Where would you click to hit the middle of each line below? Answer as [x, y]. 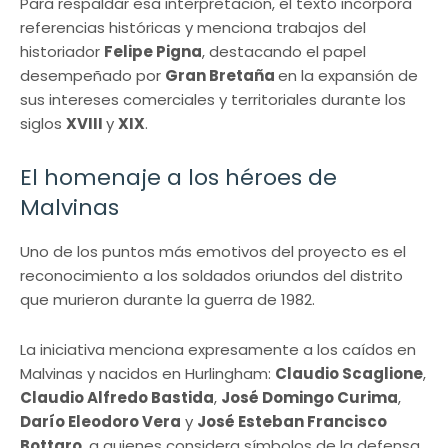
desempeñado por [92, 75]
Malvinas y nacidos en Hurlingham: [147, 373]
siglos [43, 123]
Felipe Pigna [153, 51]
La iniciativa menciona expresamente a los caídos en [218, 349]
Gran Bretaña [221, 75]
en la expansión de [348, 75]
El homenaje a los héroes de [178, 177]
